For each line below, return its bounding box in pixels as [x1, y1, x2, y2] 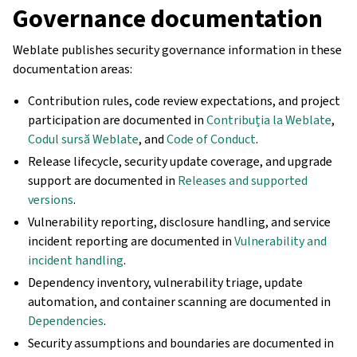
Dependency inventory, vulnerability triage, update [28, 274, 304, 291]
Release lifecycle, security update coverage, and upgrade [28, 153, 333, 170]
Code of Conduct [167, 131, 257, 147]
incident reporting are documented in [28, 233, 235, 249]
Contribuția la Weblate [206, 112, 332, 128]
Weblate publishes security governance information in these [13, 41, 342, 58]
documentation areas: [13, 61, 132, 77]
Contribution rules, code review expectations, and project [28, 92, 341, 109]
